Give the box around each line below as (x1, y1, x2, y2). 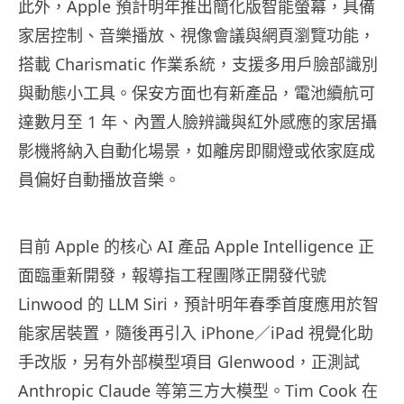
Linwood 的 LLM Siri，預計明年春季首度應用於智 (18, 293, 379, 316)
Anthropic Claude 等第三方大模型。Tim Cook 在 (18, 380, 378, 402)
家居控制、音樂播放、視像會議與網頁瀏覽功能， (18, 24, 375, 47)
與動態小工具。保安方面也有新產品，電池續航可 (18, 82, 375, 105)
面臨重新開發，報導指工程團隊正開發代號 (18, 264, 326, 287)
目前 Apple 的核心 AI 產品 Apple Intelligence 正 (18, 235, 374, 258)
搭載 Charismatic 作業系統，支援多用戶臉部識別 (18, 53, 378, 76)
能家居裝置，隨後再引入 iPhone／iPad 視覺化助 (18, 322, 373, 344)
